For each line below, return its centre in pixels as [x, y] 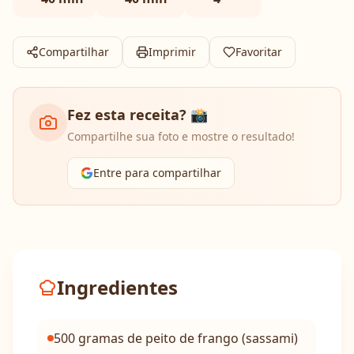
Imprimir [172, 52]
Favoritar [259, 52]
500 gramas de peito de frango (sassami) [176, 338]
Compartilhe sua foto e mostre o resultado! [181, 136]
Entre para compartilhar [157, 173]
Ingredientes [117, 287]
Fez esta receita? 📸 [137, 115]
